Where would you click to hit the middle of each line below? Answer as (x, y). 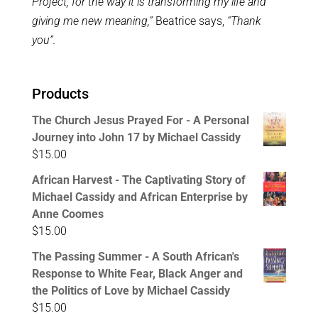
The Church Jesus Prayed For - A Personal (140, 121)
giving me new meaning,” (92, 21)
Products (60, 94)
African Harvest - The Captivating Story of (138, 180)
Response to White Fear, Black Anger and (137, 274)
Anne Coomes (67, 214)
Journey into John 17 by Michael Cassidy (136, 138)
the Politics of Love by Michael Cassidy (131, 291)
